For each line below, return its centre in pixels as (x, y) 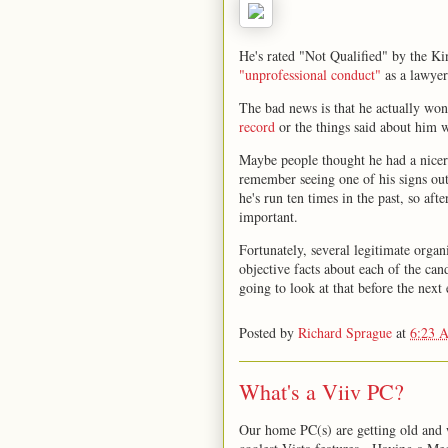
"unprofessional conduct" (310, 74)
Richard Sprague (345, 332)
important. (268, 216)
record (257, 126)
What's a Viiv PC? (321, 391)
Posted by (268, 332)
